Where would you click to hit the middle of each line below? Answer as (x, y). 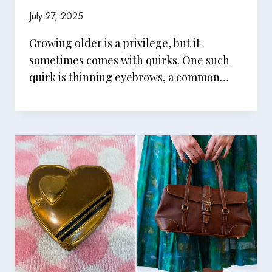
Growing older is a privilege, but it (115, 43)
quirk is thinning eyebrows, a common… (129, 77)
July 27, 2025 (56, 16)
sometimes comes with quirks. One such (129, 60)
